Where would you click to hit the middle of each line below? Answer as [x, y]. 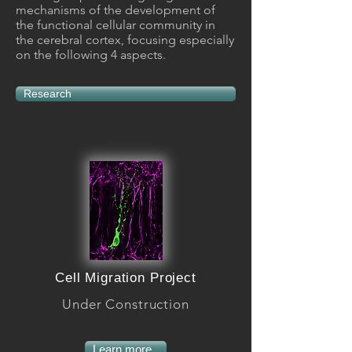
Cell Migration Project [126, 278]
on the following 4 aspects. [91, 55]
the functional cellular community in [115, 25]
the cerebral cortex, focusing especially [125, 40]
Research [48, 94]
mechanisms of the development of [115, 10]
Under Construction [126, 304]
